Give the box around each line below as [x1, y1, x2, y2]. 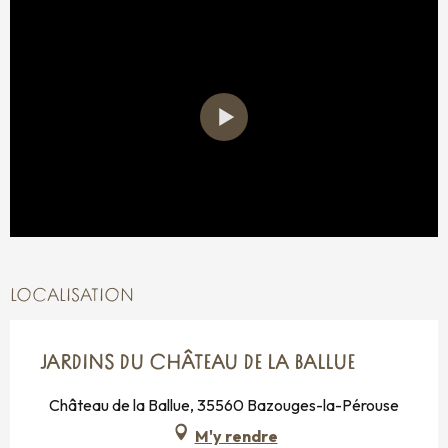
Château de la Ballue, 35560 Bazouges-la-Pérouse [49, 395, 399, 416]
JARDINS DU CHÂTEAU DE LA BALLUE [40, 354, 355, 375]
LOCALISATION [10, 287, 134, 307]
